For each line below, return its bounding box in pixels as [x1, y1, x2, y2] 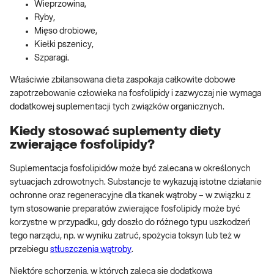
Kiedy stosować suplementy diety [10, 124, 221, 138]
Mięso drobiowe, [34, 27, 97, 36]
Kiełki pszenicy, [34, 40, 94, 50]
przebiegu [10, 245, 50, 254]
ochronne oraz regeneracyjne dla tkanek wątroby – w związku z [10, 191, 251, 201]
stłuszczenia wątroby [50, 245, 131, 254]
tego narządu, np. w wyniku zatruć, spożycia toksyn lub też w [10, 232, 240, 241]
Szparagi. [34, 54, 69, 63]
